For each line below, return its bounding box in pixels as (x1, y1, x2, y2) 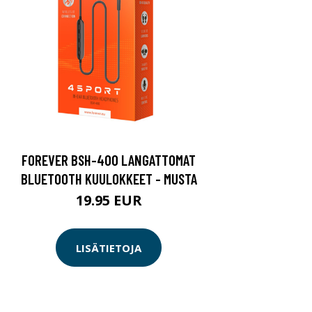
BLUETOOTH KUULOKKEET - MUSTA (20, 170, 197, 187)
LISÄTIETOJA (76, 240, 141, 255)
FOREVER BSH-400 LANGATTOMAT (22, 151, 196, 169)
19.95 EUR (75, 191, 142, 210)
